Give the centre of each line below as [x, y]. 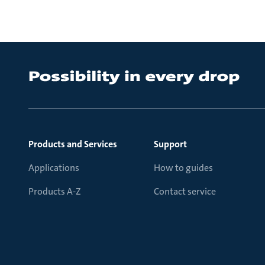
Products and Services [73, 144]
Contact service [185, 191]
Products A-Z [55, 191]
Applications [54, 168]
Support [170, 144]
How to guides [183, 168]
